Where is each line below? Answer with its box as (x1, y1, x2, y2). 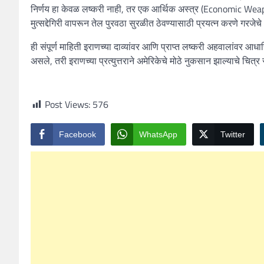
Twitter (220, 130, 245, 140)
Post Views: (45, 97, 90, 112)
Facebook (59, 130, 96, 140)
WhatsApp (139, 130, 177, 140)
